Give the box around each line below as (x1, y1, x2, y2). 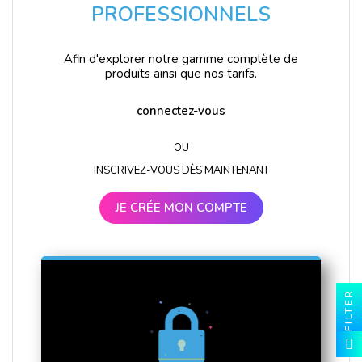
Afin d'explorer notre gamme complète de (64, 50, 298, 67)
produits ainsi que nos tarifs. (105, 65, 257, 82)
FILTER (343, 288, 356, 331)
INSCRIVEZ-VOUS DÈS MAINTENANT (93, 162, 269, 178)
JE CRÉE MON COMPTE (115, 199, 247, 216)
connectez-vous (137, 102, 225, 119)
